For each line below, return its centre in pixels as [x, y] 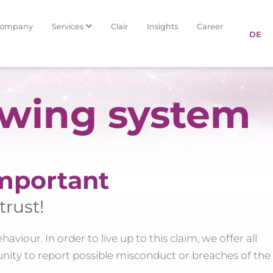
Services [68, 26]
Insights [162, 26]
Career [210, 26]
